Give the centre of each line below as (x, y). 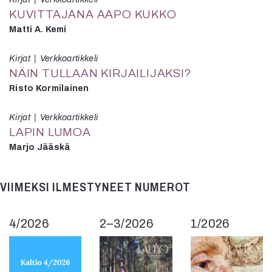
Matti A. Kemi (38, 29)
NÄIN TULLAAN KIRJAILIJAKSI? (100, 73)
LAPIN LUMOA (50, 132)
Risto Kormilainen (49, 88)
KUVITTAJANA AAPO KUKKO (93, 14)
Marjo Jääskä (40, 147)
